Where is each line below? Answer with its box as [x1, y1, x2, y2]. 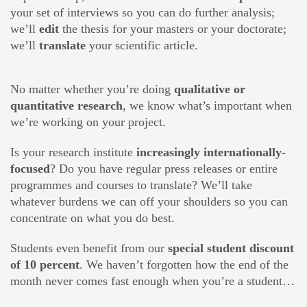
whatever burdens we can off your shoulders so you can [10, 194, 288, 208]
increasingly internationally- [136, 145, 286, 159]
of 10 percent [10, 257, 79, 271]
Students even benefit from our [10, 241, 168, 255]
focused [10, 161, 50, 175]
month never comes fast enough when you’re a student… [10, 273, 295, 288]
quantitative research [10, 98, 123, 112]
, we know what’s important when [123, 98, 292, 112]
